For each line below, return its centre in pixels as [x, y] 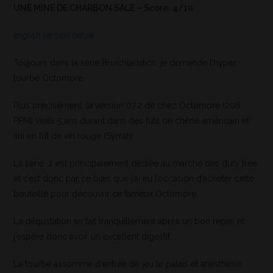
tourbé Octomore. [49, 78]
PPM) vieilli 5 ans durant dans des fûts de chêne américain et [132, 121]
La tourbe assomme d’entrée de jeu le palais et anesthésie [128, 264]
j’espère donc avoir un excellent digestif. [93, 237]
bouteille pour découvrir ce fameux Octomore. [106, 194]
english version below [55, 36]
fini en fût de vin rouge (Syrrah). [75, 136]
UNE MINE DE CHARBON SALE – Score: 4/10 [104, 8]
